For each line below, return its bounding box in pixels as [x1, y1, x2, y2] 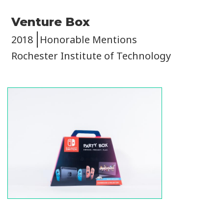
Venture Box [11, 14, 90, 29]
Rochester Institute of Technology [11, 49, 171, 62]
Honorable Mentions [40, 32, 137, 46]
